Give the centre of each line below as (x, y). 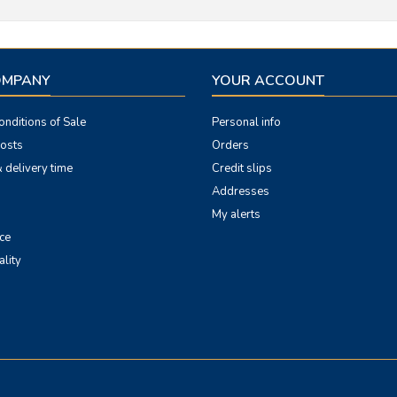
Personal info (246, 122)
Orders (230, 145)
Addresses (241, 191)
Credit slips (242, 168)
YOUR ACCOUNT (268, 81)
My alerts (236, 214)
